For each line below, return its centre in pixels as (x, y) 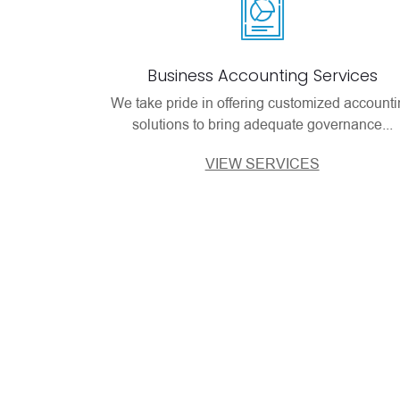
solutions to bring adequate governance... (262, 125)
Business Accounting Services (262, 75)
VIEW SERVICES (262, 164)
